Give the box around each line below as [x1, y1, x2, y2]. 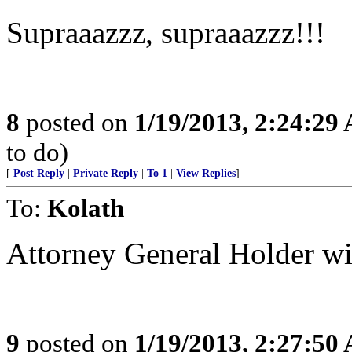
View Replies [176, 167, 236, 179]
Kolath [47, 193, 124, 222]
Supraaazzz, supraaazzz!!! [6, 16, 325, 49]
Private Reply [73, 167, 138, 179]
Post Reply [13, 167, 64, 179]
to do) [6, 137, 68, 167]
